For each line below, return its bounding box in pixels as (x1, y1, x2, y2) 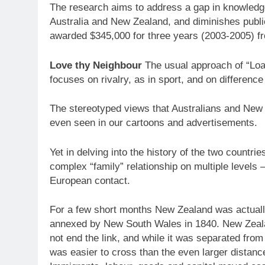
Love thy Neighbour (50, 59, 142, 71)
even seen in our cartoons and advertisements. (50, 117, 257, 129)
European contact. (50, 174, 130, 186)
